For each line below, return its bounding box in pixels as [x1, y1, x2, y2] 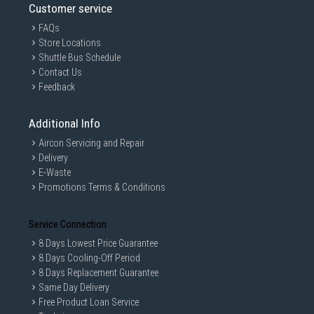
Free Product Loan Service [39, 296, 139, 308]
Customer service [29, 1, 112, 15]
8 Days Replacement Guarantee [39, 267, 158, 278]
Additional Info [29, 116, 100, 130]
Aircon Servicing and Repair [39, 137, 144, 149]
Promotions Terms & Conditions [39, 182, 165, 193]
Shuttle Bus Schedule [39, 52, 121, 63]
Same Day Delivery [39, 282, 109, 293]
